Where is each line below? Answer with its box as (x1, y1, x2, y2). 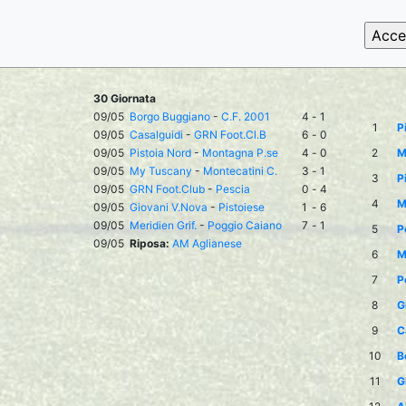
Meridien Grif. (130, 218, 197, 232)
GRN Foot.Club (130, 182, 205, 196)
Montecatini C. (203, 164, 277, 178)
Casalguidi (130, 128, 183, 141)
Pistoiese (218, 200, 265, 214)
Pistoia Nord (130, 146, 191, 159)
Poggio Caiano (208, 218, 282, 232)
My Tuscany (130, 164, 192, 178)
